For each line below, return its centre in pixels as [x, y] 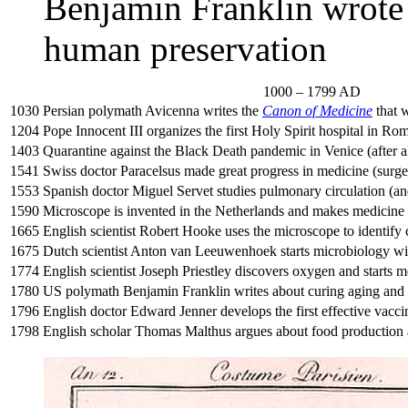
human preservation [185, 49]
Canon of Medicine [317, 111]
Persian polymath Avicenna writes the [153, 111]
